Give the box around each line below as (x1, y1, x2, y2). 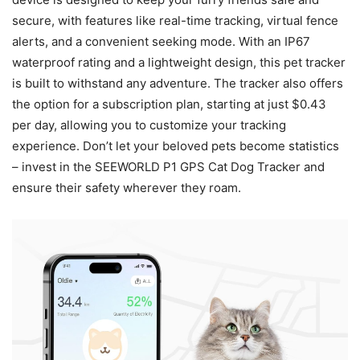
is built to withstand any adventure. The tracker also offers (12, 76, 343, 92)
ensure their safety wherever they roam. (12, 180, 241, 196)
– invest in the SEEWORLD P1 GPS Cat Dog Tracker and (12, 159, 325, 175)
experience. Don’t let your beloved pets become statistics (12, 138, 339, 154)
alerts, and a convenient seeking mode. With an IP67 (12, 34, 310, 50)
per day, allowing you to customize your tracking (12, 117, 286, 133)
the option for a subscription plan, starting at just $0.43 (12, 96, 326, 112)
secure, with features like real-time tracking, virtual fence (12, 13, 338, 29)
